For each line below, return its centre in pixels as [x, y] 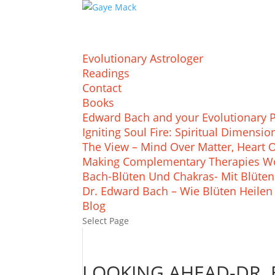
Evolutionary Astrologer [143, 58]
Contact [102, 88]
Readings [106, 73]
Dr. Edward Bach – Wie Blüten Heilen [178, 191]
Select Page [106, 221]
